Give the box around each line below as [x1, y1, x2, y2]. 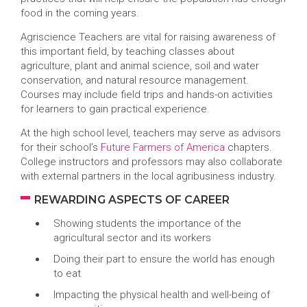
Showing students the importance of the [53, 217, 241, 230]
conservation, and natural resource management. [21, 74, 249, 86]
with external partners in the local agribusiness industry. [21, 170, 279, 182]
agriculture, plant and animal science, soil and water [21, 60, 259, 72]
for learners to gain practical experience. [21, 103, 212, 115]
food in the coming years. [21, 7, 142, 19]
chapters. [225, 141, 272, 153]
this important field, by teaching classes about [21, 45, 234, 58]
